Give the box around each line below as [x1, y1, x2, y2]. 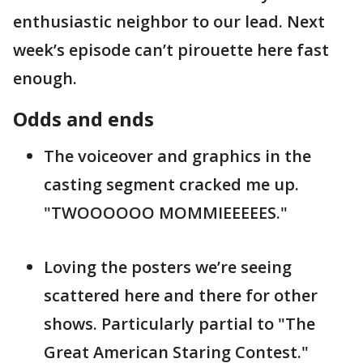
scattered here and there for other [44, 284, 318, 307]
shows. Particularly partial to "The [44, 313, 315, 335]
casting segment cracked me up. [44, 173, 299, 196]
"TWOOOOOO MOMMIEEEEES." [44, 202, 288, 224]
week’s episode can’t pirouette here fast [13, 39, 329, 62]
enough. [13, 67, 77, 90]
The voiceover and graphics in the [44, 145, 311, 168]
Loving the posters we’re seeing [44, 256, 292, 279]
